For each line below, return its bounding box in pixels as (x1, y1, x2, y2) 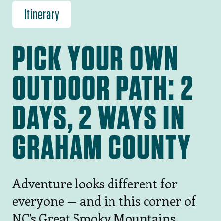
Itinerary (24, 5, 60, 23)
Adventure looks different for (12, 175, 178, 192)
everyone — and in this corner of (12, 192, 196, 210)
